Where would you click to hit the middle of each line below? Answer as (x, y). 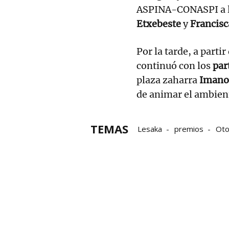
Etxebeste (159, 24)
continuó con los (175, 65)
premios (189, 129)
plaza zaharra (167, 80)
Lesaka (150, 129)
